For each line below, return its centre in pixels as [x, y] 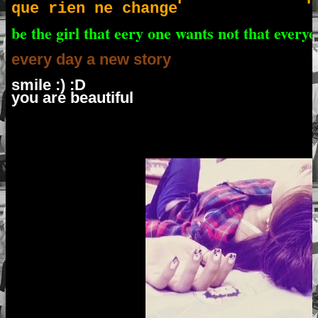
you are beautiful [75, 97]
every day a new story [93, 59]
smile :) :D [51, 84]
